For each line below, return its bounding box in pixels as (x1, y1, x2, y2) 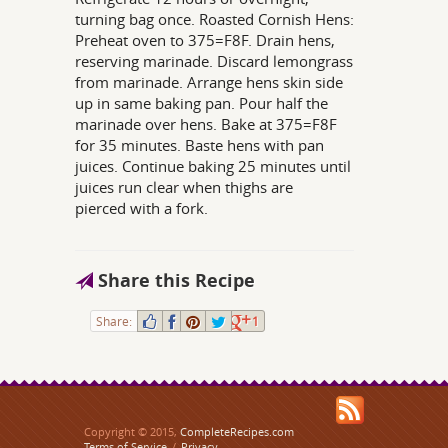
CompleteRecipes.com (180, 424, 294, 439)
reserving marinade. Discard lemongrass (75, 51, 354, 71)
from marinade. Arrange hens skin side (75, 72, 344, 92)
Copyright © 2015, (84, 424, 180, 439)
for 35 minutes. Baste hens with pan (75, 135, 325, 155)
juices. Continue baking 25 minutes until (75, 156, 352, 176)
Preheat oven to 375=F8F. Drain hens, (75, 30, 336, 50)
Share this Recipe (93, 268, 256, 293)
